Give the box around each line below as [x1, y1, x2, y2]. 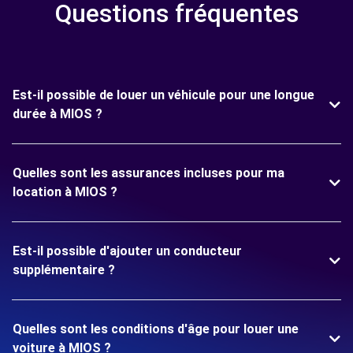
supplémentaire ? [13, 262, 115, 277]
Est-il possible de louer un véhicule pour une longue [13, 87, 314, 102]
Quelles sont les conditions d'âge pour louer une [13, 321, 299, 336]
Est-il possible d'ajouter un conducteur [13, 243, 242, 258]
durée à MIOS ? [13, 106, 102, 121]
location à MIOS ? [13, 184, 117, 199]
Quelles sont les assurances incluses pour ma [13, 165, 284, 180]
